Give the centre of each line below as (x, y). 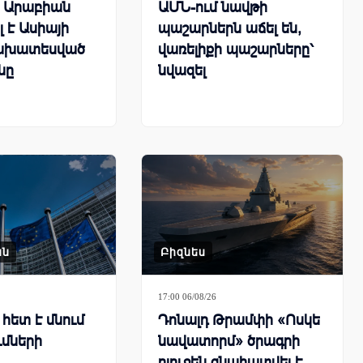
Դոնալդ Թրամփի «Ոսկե (239, 320)
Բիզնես (183, 252)
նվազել (182, 70)
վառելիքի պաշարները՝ (236, 49)
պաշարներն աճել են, (230, 28)
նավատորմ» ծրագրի (229, 342)
